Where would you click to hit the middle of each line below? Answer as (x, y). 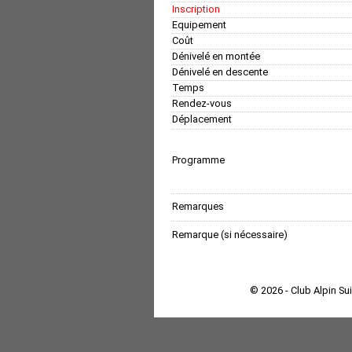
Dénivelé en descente (220, 71)
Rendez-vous (202, 103)
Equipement (199, 24)
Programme (198, 159)
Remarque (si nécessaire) (230, 234)
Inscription (196, 9)
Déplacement (202, 119)
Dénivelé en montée (216, 56)
